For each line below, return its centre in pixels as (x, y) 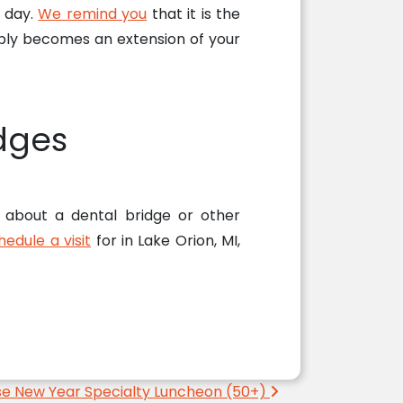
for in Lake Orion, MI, (166, 240)
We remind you (93, 13)
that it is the (194, 13)
